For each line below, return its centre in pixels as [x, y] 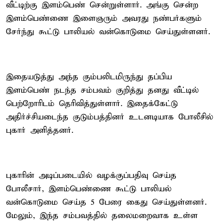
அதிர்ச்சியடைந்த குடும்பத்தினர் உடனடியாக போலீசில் [110, 117]
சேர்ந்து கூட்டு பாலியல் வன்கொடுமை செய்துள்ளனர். [108, 32]
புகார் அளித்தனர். [40, 130]
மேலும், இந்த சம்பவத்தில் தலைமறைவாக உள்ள [102, 216]
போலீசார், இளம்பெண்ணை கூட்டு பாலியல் [89, 189]
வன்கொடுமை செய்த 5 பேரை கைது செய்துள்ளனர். [106, 202]
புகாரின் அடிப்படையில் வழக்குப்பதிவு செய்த [91, 175]
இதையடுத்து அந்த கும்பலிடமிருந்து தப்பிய [89, 77]
